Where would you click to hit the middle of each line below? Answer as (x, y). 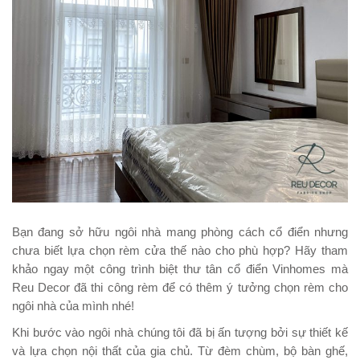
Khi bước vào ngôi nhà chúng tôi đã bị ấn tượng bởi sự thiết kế (180, 332)
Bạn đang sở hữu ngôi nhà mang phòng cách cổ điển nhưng (180, 232)
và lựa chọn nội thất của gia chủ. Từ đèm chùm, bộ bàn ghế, (180, 351)
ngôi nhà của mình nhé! (73, 306)
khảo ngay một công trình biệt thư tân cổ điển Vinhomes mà (180, 269)
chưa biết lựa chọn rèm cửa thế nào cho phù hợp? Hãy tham (180, 250)
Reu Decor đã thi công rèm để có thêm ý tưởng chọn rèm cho (180, 287)
